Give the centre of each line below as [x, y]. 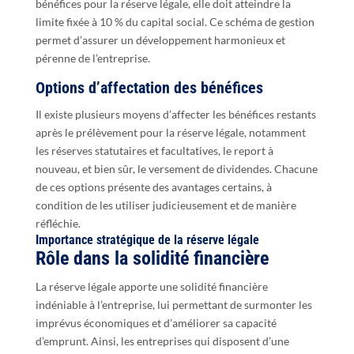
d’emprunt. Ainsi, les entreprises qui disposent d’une [162, 341]
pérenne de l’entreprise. [92, 58]
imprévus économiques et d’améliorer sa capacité [156, 323]
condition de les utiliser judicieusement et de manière [166, 205]
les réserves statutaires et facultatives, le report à [154, 151]
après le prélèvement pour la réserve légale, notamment [170, 133]
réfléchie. [58, 224]
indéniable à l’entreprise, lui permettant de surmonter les [173, 305]
